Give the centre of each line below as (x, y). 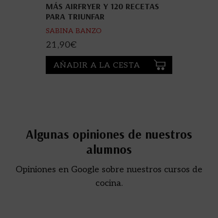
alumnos (109, 149)
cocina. (109, 183)
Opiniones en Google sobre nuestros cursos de (109, 169)
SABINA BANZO (74, 31)
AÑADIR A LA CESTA (97, 65)
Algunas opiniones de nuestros (109, 134)
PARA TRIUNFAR (75, 17)
